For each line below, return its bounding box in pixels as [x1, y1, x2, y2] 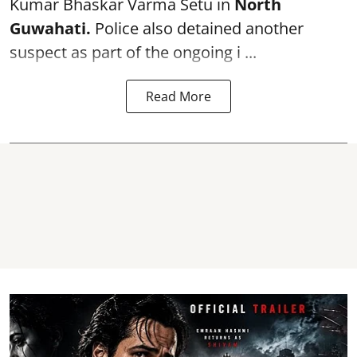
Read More [146, 88, 211, 105]
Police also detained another [91, 18, 304, 39]
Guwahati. [10, 18, 91, 39]
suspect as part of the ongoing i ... [10, 41, 257, 63]
